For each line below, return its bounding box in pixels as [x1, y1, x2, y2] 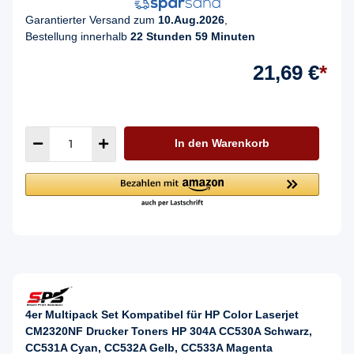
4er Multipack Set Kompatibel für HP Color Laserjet [25, 307, 299, 321]
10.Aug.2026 [158, 13, 224, 26]
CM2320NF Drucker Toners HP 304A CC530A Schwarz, [25, 324, 312, 337]
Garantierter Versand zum [25, 13, 158, 26]
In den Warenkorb [174, 136, 269, 149]
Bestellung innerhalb [25, 29, 130, 43]
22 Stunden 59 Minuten [130, 29, 255, 43]
